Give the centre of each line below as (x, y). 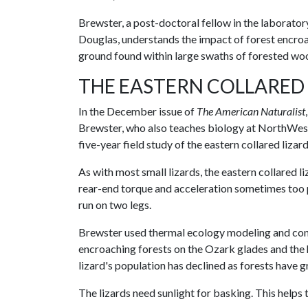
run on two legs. (115, 205)
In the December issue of (137, 111)
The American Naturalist (251, 111)
